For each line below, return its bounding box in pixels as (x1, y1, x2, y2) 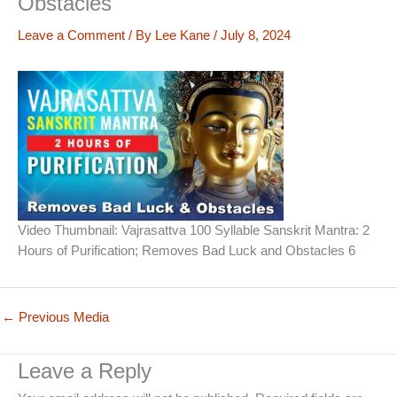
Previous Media (15, 309, 109, 324)
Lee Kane (155, 27, 214, 43)
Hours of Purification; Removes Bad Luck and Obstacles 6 (18, 243, 355, 258)
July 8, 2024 (221, 27, 291, 43)
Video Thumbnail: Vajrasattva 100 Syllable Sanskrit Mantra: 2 (18, 222, 370, 237)
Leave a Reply (18, 359, 152, 383)
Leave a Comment (18, 27, 125, 43)
